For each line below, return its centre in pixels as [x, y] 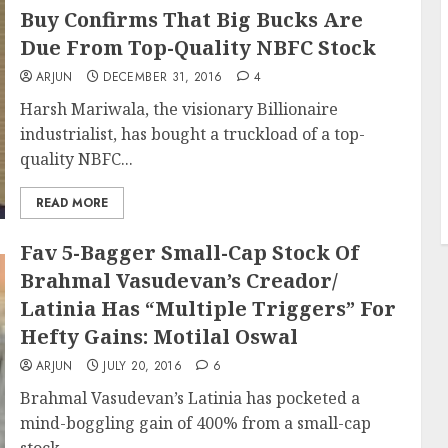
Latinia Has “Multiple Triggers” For [207, 308]
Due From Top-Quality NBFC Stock [197, 47]
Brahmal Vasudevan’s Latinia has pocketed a [189, 398]
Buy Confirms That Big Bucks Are [191, 19]
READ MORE [71, 203]
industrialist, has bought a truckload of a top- [192, 134]
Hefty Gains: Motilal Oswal [158, 336]
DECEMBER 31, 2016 [163, 77]
